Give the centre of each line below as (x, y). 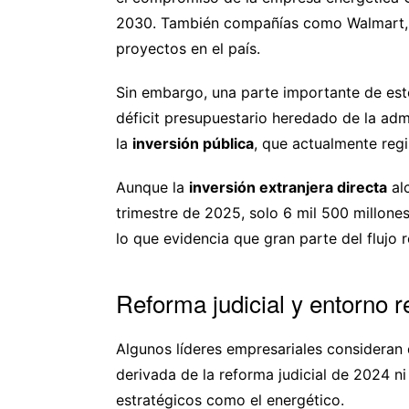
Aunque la (152, 187)
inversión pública (193, 143)
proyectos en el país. (188, 48)
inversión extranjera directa (288, 187)
